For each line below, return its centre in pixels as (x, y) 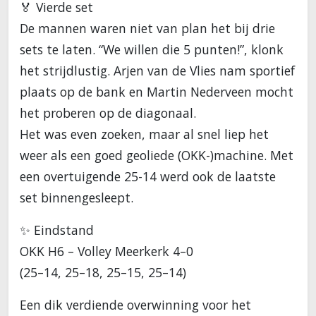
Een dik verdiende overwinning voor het (135, 305)
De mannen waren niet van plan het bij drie (147, 29)
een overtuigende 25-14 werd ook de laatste (148, 177)
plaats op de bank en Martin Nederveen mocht (157, 92)
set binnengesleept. (77, 198)
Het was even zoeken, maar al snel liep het (144, 134)
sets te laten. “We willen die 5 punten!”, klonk (152, 50)
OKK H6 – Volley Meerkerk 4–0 (107, 251)
